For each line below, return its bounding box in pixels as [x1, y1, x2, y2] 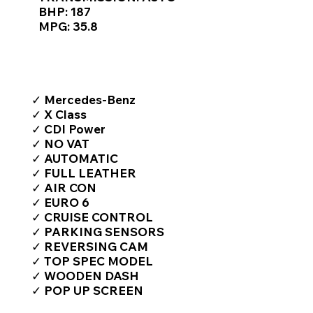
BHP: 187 [38, 4, 91, 19]
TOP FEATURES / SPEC [45, 54, 182, 69]
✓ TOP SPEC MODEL [31, 254, 153, 268]
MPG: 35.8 [38, 19, 98, 34]
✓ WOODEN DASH [31, 268, 139, 283]
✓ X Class [31, 107, 87, 122]
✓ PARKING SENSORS [31, 224, 164, 239]
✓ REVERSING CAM [31, 239, 148, 254]
